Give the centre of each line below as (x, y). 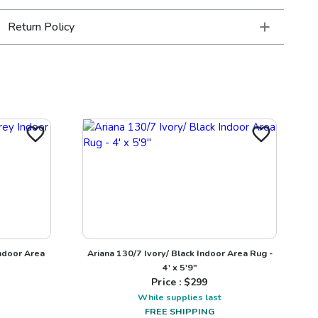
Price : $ (171, 282)
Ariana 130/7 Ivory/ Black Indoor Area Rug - (180, 253)
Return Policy (41, 27)
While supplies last (180, 297)
